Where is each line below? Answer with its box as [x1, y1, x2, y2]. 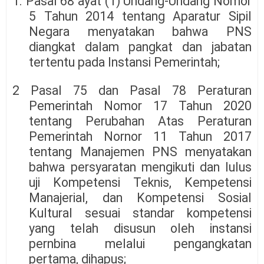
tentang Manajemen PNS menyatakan [29, 144, 252, 160]
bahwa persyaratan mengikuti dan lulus [29, 160, 252, 175]
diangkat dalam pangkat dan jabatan [29, 39, 252, 55]
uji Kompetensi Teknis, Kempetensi [29, 175, 252, 190]
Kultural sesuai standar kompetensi [29, 206, 252, 221]
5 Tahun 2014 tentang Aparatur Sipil [29, 9, 252, 24]
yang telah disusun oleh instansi [29, 221, 252, 236]
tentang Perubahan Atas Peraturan [29, 114, 252, 129]
